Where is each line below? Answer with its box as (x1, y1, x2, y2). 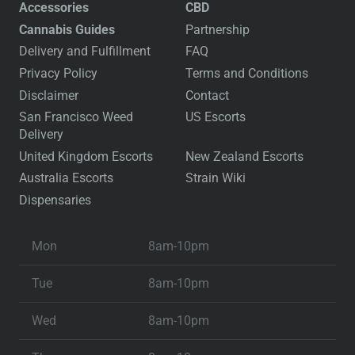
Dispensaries (19, 192, 91, 208)
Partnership (185, 21, 250, 37)
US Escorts (185, 109, 246, 125)
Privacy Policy (19, 65, 97, 81)
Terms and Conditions (185, 65, 308, 81)
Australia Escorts (19, 170, 113, 186)
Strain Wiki (185, 170, 246, 186)
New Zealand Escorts (185, 148, 303, 164)
